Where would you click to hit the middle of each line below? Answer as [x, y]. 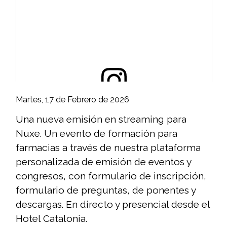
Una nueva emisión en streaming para [101, 119]
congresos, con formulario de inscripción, [111, 176]
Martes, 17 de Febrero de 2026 [73, 100]
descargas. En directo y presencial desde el [113, 204]
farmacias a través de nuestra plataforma [108, 148]
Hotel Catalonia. [52, 219]
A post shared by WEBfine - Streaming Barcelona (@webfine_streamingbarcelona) [197, 221]
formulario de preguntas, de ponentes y [106, 190]
